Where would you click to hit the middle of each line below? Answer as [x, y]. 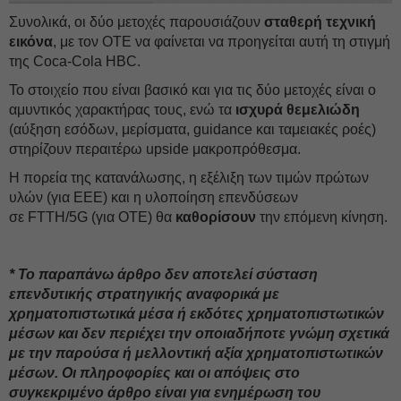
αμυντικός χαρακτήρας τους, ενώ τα [122, 109]
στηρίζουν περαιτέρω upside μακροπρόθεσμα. [155, 149]
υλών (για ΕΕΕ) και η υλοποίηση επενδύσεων [154, 197]
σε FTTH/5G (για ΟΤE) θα [92, 217]
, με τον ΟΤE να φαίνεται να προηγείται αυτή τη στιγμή [222, 41]
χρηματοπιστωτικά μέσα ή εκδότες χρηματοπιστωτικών [196, 313]
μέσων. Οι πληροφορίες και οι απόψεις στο [154, 372]
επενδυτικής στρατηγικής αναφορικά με [144, 294]
